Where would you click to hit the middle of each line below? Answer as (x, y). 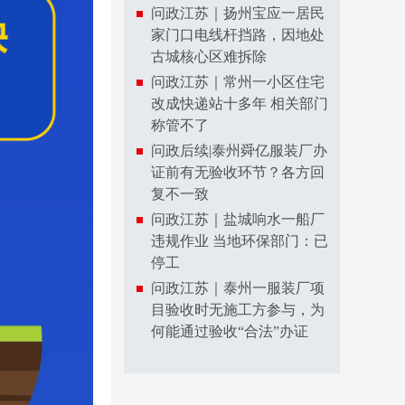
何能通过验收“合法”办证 (230, 331)
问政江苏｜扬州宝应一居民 (238, 13)
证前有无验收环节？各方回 (238, 172)
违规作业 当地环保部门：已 (240, 241)
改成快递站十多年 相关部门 (240, 104)
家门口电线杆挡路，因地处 (238, 35)
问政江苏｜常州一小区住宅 (238, 82)
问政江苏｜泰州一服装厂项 (238, 288)
